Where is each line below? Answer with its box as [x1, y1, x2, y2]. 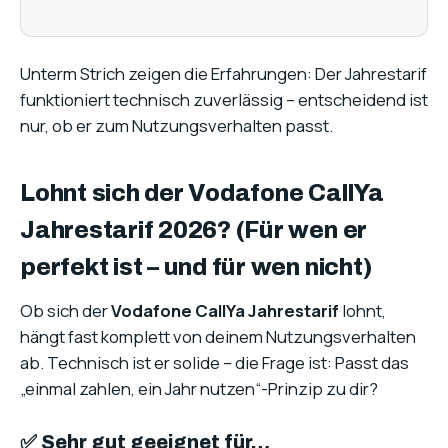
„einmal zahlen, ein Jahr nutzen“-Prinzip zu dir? [20, 377, 378, 401]
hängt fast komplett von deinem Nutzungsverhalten [20, 325, 416, 349]
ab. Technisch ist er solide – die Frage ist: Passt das [20, 351, 409, 375]
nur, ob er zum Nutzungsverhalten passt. [20, 114, 333, 138]
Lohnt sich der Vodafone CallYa [20, 180, 384, 207]
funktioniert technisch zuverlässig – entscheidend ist [20, 88, 428, 112]
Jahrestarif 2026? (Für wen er [20, 217, 368, 244]
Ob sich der [20, 299, 111, 323]
